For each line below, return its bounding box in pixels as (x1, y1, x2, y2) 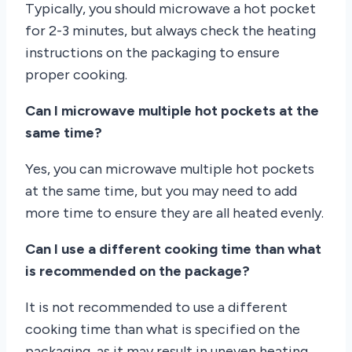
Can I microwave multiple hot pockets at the (25, 101, 319, 119)
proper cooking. (25, 65, 127, 83)
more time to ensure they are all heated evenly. (25, 203, 324, 222)
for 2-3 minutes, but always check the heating (25, 21, 316, 39)
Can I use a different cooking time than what (25, 240, 321, 258)
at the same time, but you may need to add (25, 181, 297, 200)
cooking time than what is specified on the (25, 320, 300, 338)
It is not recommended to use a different (25, 298, 288, 316)
